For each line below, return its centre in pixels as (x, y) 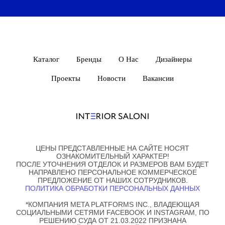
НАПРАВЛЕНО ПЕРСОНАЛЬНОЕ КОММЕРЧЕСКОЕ (113, 173)
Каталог (46, 60)
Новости (111, 79)
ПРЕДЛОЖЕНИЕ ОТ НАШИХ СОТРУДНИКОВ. (113, 181)
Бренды (89, 60)
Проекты (66, 79)
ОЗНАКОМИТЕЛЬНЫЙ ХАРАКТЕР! (113, 156)
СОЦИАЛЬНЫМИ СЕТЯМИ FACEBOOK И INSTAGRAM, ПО (113, 213)
